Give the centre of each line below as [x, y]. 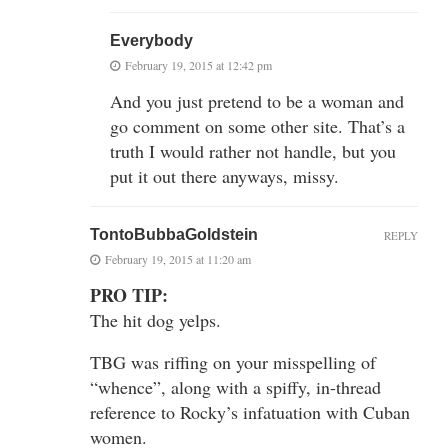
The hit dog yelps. [155, 319]
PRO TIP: [129, 294]
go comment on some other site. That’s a [257, 125]
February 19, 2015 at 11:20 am [178, 258]
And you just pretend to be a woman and [257, 100]
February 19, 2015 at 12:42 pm [198, 64]
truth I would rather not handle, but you [253, 150]
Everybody [151, 40]
